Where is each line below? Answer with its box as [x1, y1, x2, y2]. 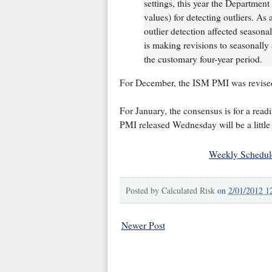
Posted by [125, 184, 161, 196]
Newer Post [121, 219, 165, 231]
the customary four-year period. [143, 52, 262, 65]
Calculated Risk [161, 184, 215, 196]
